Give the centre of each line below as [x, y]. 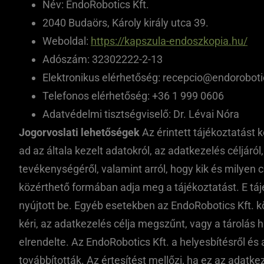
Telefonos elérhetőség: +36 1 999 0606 [133, 96]
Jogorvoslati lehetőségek [79, 132]
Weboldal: [67, 41]
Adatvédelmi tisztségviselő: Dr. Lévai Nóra [141, 114]
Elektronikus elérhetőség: [103, 77]
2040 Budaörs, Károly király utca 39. [126, 23]
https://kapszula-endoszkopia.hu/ [169, 41]
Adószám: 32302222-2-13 [103, 59]
